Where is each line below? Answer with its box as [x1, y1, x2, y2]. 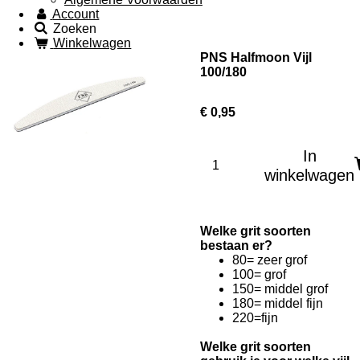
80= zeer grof [232, 253, 307, 267]
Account [52, 7, 100, 21]
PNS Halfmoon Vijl [200, 51, 312, 64]
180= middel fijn [232, 297, 323, 310]
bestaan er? [200, 239, 272, 252]
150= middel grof [232, 282, 328, 296]
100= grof [232, 268, 286, 281]
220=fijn [232, 311, 278, 325]
